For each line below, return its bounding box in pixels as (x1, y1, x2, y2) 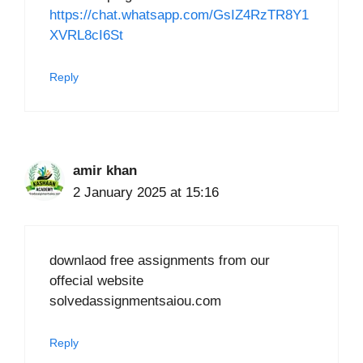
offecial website (49, 273, 143, 289)
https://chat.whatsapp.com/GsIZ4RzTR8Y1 (49, 7, 309, 23)
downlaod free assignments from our (49, 253, 270, 269)
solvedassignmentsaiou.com (49, 293, 221, 310)
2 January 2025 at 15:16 (73, 184, 219, 200)
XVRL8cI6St (49, 28, 123, 44)
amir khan (73, 162, 137, 178)
